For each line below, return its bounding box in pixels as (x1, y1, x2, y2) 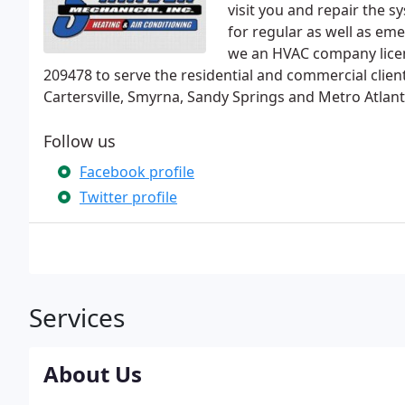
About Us (43, 359, 142, 389)
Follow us (43, 130, 116, 152)
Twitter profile (80, 187, 177, 207)
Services (29, 300, 125, 334)
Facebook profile (80, 162, 194, 182)
